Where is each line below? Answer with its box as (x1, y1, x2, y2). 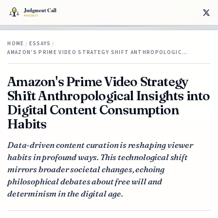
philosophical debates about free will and (7, 176, 163, 186)
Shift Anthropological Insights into (7, 87, 210, 104)
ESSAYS (29, 39, 51, 47)
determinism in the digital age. (7, 188, 123, 199)
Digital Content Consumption (7, 101, 179, 118)
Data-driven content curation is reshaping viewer (7, 139, 193, 150)
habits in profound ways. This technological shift (7, 151, 188, 162)
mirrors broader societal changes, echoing (7, 163, 165, 174)
